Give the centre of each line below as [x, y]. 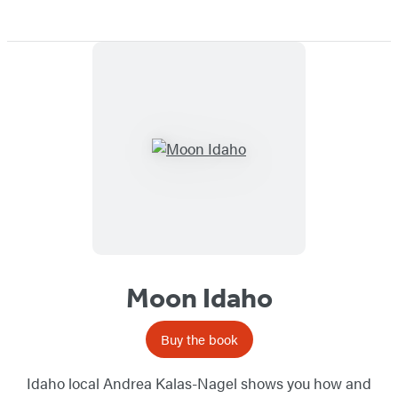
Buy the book [199, 339]
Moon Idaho [199, 298]
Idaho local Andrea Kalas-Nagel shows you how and [199, 383]
